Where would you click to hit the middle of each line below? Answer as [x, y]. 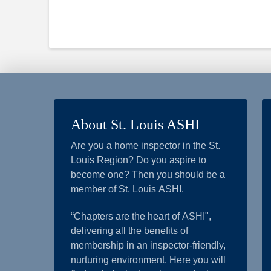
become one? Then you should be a [148, 174]
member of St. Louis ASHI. [128, 189]
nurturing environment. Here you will [149, 260]
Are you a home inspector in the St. [146, 145]
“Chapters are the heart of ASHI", [141, 216]
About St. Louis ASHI [135, 125]
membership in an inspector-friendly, [149, 245]
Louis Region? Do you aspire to [139, 160]
